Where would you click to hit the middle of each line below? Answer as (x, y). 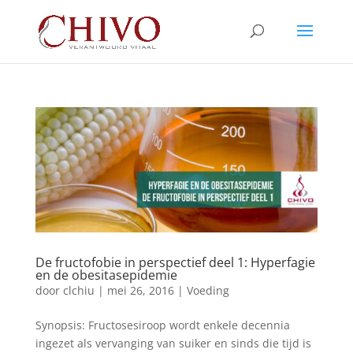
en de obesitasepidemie (106, 275)
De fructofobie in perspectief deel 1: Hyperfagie (175, 263)
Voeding (208, 291)
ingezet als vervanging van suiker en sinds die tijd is (173, 344)
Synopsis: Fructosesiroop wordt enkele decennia (162, 325)
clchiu (78, 291)
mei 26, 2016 (140, 291)
